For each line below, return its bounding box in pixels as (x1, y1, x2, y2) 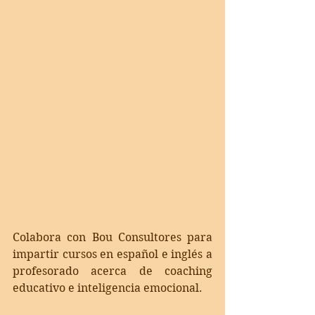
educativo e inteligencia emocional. (13, 281, 208, 295)
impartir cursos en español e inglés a (13, 247, 212, 261)
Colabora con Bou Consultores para (13, 230, 212, 244)
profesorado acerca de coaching (13, 264, 212, 278)
